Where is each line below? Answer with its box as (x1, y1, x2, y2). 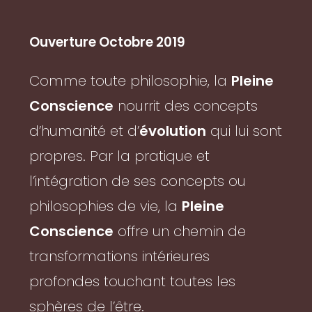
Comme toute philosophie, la (29, 71, 232, 91)
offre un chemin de (114, 221, 247, 242)
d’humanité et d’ (29, 121, 140, 141)
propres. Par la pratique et (29, 146, 210, 166)
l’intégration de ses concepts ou (29, 171, 247, 192)
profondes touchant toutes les (29, 272, 236, 292)
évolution (139, 121, 207, 141)
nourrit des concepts (114, 96, 258, 116)
